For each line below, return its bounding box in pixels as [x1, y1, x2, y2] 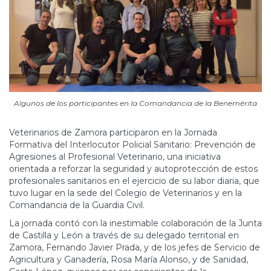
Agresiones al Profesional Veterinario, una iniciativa [9, 151, 221, 163]
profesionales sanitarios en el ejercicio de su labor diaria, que [9, 175, 260, 187]
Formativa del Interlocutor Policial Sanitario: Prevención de [9, 139, 256, 151]
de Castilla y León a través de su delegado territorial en [9, 230, 239, 241]
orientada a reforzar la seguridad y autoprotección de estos [9, 163, 258, 175]
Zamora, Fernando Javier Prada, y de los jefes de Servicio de [9, 242, 260, 253]
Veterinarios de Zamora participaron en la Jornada [9, 127, 217, 139]
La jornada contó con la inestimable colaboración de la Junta [9, 218, 262, 229]
